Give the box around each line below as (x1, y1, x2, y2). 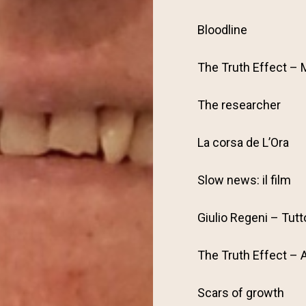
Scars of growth (197, 286, 284, 300)
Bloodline (197, 23, 247, 37)
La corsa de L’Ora (197, 135, 289, 150)
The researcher (197, 98, 281, 112)
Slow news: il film (197, 173, 291, 187)
